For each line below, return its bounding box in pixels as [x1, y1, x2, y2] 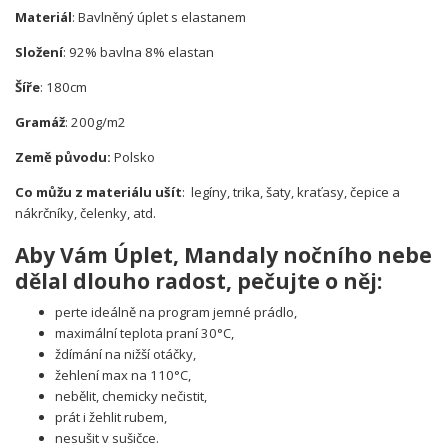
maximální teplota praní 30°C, [55, 324, 234, 343]
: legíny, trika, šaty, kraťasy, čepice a [182, 183, 400, 202]
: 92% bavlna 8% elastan [63, 43, 214, 62]
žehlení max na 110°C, [55, 366, 191, 385]
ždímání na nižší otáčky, [55, 345, 196, 364]
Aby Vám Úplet [15, 240, 173, 269]
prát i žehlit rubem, [55, 408, 167, 427]
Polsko [111, 148, 155, 167]
